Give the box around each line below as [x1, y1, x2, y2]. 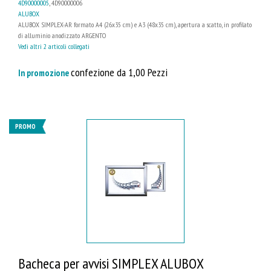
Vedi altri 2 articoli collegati [18, 42, 90, 51]
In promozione [18, 67, 71, 79]
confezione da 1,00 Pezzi [71, 65, 168, 80]
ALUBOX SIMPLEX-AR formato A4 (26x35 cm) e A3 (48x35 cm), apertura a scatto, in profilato [18, 20, 252, 30]
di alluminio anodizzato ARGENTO [18, 31, 106, 41]
